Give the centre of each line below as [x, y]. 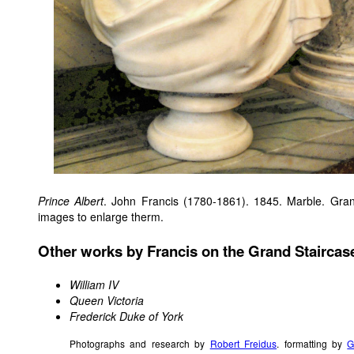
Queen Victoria [107, 300]
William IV [94, 284]
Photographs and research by [140, 343]
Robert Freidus [243, 343]
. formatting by [312, 343]
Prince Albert [71, 201]
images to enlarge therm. [101, 217]
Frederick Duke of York [126, 316]
